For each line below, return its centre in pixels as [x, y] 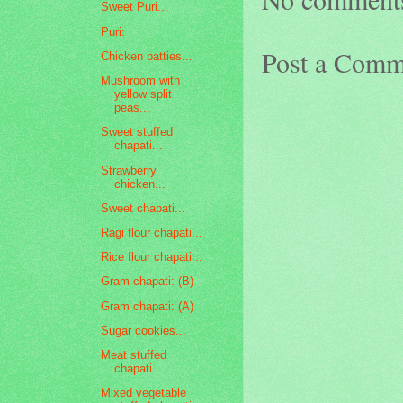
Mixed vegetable [144, 393]
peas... [133, 108]
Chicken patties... [147, 56]
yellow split [143, 94]
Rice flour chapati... [152, 257]
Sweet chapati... [143, 208]
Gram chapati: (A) [148, 306]
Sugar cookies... [144, 330]
